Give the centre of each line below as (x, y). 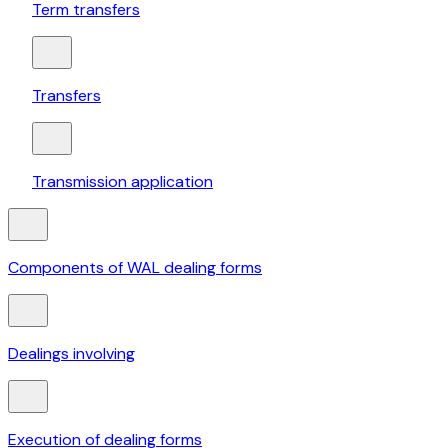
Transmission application (122, 182)
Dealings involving (71, 354)
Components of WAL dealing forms (135, 268)
